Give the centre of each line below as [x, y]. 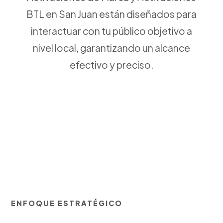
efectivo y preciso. [111, 65]
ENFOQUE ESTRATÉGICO [67, 203]
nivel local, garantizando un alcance [111, 48]
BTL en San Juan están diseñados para [111, 14]
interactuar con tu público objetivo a [111, 31]
